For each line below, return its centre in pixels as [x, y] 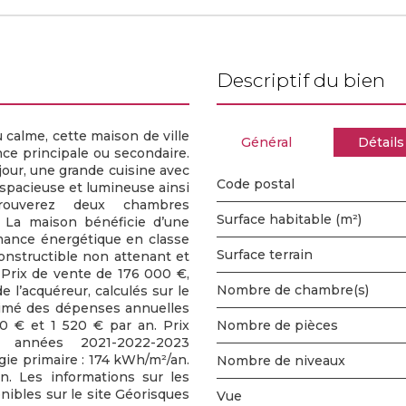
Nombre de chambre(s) [298, 290]
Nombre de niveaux [286, 361]
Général [266, 142]
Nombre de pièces [283, 325]
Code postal [260, 184]
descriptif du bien [309, 80]
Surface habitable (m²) [293, 219]
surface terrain [269, 255]
